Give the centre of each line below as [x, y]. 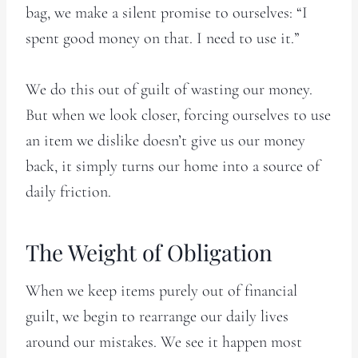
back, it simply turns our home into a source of [173, 166]
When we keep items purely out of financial [161, 290]
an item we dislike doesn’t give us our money [165, 140]
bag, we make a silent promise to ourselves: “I [167, 12]
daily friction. [68, 191]
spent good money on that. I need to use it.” [163, 38]
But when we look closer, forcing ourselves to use [178, 115]
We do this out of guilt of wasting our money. [169, 89]
